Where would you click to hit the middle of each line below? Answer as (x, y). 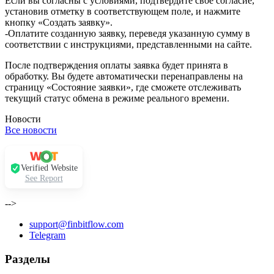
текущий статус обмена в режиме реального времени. (117, 98)
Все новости (31, 130)
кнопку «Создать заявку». (59, 23)
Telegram (47, 235)
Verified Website (49, 168)
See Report (44, 179)
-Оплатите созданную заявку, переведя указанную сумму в (128, 34)
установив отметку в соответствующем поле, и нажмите (123, 12)
